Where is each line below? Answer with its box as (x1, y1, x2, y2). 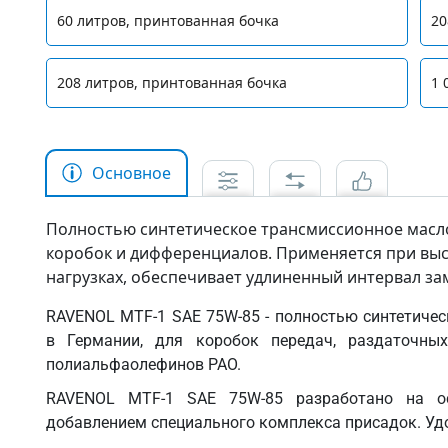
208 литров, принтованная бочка (57, 73, 287, 92)
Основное (92, 161, 171, 184)
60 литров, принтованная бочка (57, 11, 279, 30)
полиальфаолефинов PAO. (46, 354, 241, 374)
